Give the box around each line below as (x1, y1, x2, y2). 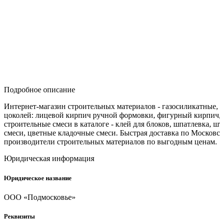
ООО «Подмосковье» (4, 192, 76, 201)
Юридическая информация (4, 154, 94, 163)
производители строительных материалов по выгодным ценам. (4, 137, 217, 146)
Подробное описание (4, 85, 75, 94)
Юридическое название (4, 174, 72, 182)
